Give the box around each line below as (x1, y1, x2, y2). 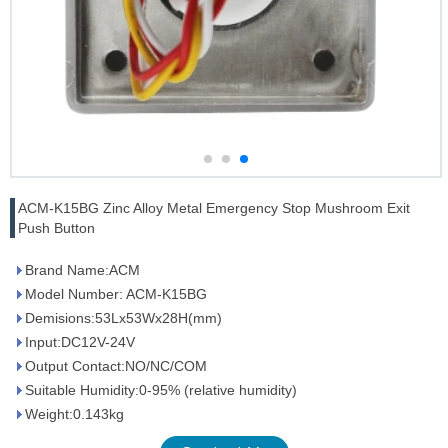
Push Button (18, 220, 95, 236)
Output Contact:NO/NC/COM (25, 358, 207, 374)
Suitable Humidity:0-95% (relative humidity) (25, 382, 297, 398)
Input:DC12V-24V (25, 334, 135, 350)
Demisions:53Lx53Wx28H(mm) (25, 310, 222, 326)
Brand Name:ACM (25, 262, 140, 278)
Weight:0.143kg (25, 406, 124, 422)
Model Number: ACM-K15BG (25, 286, 207, 302)
